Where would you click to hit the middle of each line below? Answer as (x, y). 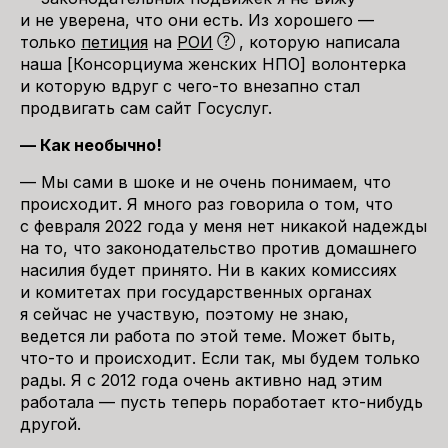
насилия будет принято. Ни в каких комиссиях (208, 270)
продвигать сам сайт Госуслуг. (146, 108)
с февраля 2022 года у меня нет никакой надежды (223, 226)
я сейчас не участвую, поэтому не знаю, (184, 314)
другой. (50, 424)
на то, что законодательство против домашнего (218, 248)
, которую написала (319, 42)
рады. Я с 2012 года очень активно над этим (201, 380)
